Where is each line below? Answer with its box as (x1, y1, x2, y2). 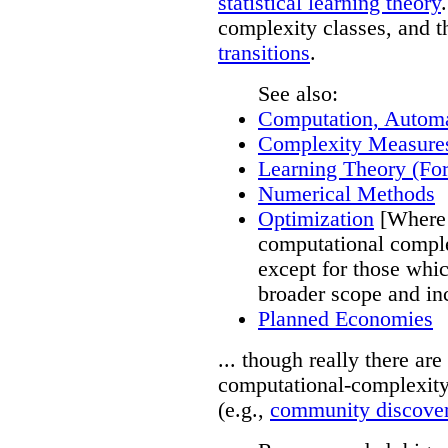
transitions (218, 40, 310, 65)
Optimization (258, 206, 374, 231)
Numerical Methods (258, 181, 435, 206)
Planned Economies (258, 306, 433, 331)
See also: (258, 81, 338, 106)
